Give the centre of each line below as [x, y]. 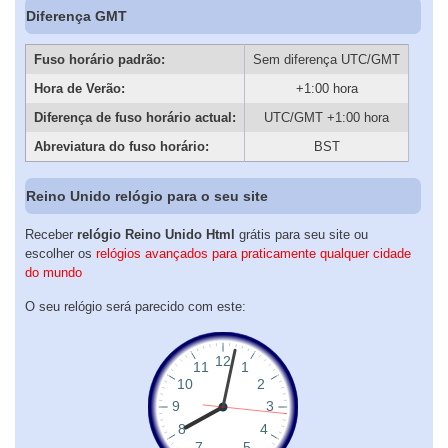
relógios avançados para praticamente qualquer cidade [253, 253]
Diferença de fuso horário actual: [134, 117]
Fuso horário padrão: [99, 59]
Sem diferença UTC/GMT [326, 59]
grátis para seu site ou [301, 234]
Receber [51, 234]
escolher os [60, 253]
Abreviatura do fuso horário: [121, 146]
